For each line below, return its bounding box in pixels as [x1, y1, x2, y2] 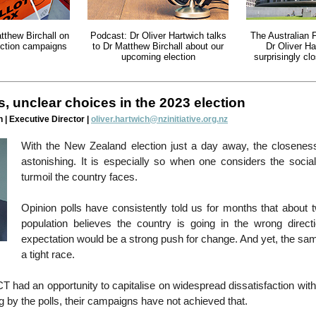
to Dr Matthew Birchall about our [92, 41, 224, 51]
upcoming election [121, 51, 195, 62]
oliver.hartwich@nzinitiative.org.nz [91, 114, 228, 124]
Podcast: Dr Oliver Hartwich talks [90, 30, 226, 41]
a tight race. [21, 249, 75, 260]
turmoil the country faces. [21, 171, 138, 183]
